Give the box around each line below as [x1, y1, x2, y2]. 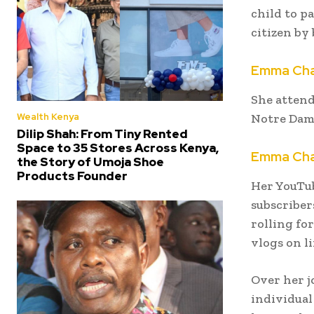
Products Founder [17, 168, 128, 184]
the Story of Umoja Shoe [17, 153, 164, 170]
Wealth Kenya [17, 110, 79, 123]
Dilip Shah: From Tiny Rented [17, 125, 188, 142]
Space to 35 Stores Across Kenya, [17, 139, 219, 156]
